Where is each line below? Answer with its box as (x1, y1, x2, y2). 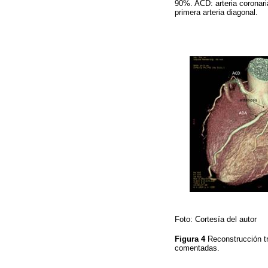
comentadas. (175, 243, 222, 253)
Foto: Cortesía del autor (175, 215, 257, 224)
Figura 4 (175, 234, 208, 244)
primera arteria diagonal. (175, 7, 260, 17)
